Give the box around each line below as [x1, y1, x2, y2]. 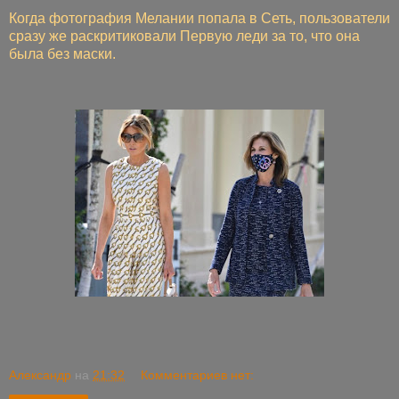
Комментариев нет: [141, 367, 255, 382]
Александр [9, 367, 71, 382]
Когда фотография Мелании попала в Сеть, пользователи [9, 11, 390, 27]
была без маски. [9, 46, 116, 62]
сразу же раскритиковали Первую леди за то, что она [9, 28, 360, 45]
